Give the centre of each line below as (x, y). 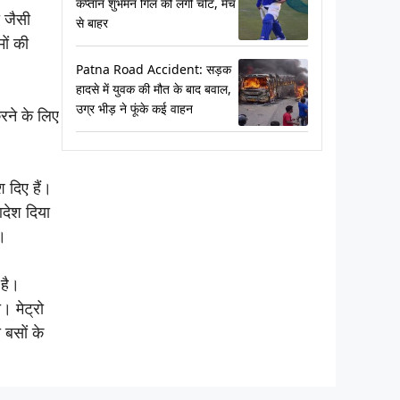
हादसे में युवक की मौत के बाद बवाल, (153, 88)
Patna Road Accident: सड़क (153, 69)
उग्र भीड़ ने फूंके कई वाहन (134, 108)
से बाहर (92, 22)
